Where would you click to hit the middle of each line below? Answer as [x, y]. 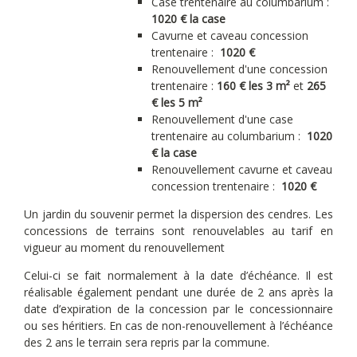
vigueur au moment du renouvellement [125, 247]
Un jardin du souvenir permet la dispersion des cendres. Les [178, 214]
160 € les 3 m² [254, 86]
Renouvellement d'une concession [240, 69]
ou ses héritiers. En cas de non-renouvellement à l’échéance [178, 326]
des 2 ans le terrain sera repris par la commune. [147, 342]
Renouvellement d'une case [223, 119]
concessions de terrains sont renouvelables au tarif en [178, 231]
